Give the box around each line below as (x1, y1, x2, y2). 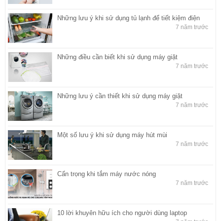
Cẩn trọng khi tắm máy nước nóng (57, 170, 156, 178)
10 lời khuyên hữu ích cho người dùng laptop (57, 209, 187, 217)
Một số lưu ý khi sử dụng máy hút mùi (57, 131, 167, 139)
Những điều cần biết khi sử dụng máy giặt (57, 53, 178, 61)
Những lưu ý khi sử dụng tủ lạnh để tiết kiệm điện (57, 14, 200, 22)
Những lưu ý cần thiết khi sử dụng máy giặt (57, 92, 183, 100)
